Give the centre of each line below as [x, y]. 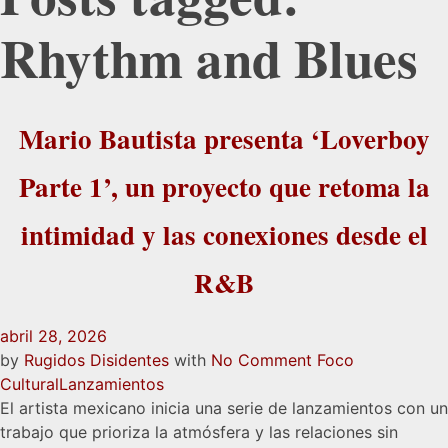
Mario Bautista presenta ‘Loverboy [224, 139]
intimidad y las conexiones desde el [224, 235]
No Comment [261, 359]
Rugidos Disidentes [99, 359]
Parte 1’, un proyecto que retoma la [224, 187]
